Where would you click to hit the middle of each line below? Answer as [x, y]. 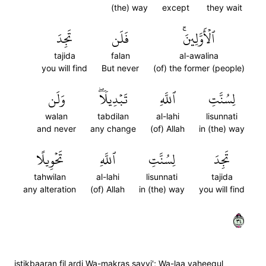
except [176, 7]
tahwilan [50, 177]
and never [56, 129]
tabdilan [113, 116]
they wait [224, 7]
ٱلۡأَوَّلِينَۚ [199, 39]
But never [120, 68]
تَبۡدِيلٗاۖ [113, 99]
